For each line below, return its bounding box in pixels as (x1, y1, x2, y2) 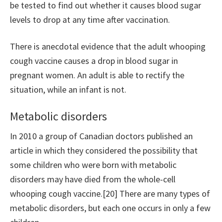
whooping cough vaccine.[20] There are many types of (10, 188, 210, 200)
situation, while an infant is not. (10, 84, 126, 96)
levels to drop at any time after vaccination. (10, 14, 170, 26)
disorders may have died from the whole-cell (10, 173, 175, 185)
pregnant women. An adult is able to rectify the (10, 69, 184, 81)
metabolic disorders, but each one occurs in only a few (10, 202, 211, 214)
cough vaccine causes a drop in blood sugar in (10, 55, 178, 67)
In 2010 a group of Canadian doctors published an (10, 130, 193, 142)
